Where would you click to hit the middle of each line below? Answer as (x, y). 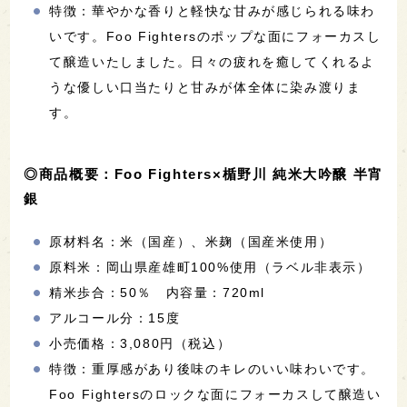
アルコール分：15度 (115, 318)
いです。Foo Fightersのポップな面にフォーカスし (215, 37)
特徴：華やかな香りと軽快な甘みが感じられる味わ (213, 11)
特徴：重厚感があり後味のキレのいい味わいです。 (213, 369)
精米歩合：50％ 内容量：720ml (158, 293)
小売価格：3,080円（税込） (140, 344)
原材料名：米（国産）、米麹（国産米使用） (191, 242)
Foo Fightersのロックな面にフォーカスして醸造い (215, 395)
